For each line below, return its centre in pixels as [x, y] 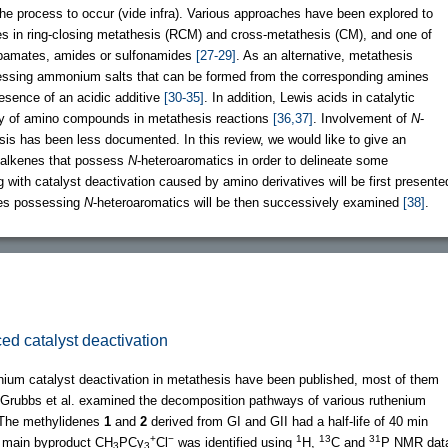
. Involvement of [362, 118]
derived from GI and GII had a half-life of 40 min [287, 421]
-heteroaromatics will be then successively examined [248, 202]
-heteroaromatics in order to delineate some [262, 160]
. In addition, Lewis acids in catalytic [309, 97]
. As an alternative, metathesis [324, 55]
